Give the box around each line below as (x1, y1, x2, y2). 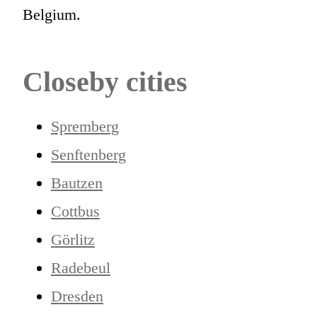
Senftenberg (51, 145, 126, 163)
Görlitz (51, 230, 95, 248)
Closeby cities (23, 65, 188, 98)
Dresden (51, 287, 103, 305)
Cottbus (51, 202, 100, 220)
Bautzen (51, 173, 103, 192)
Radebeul (51, 258, 110, 277)
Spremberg (51, 117, 119, 135)
